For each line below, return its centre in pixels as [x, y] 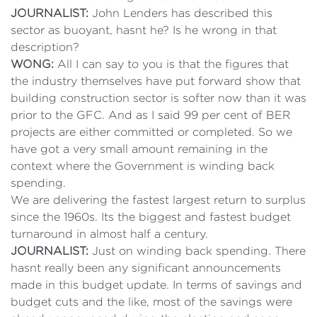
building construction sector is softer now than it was [158, 98]
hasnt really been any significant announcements [146, 268]
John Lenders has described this [180, 13]
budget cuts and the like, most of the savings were [151, 302]
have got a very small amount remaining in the [139, 149]
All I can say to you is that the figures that [171, 64]
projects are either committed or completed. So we [151, 132]
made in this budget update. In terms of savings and [156, 285]
